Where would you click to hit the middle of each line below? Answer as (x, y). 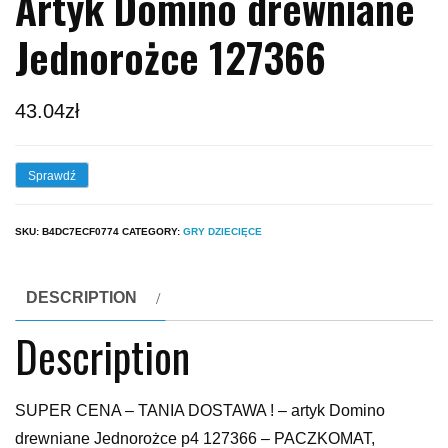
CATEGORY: (152, 232)
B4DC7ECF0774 (80, 232)
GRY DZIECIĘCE (222, 232)
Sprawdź (52, 176)
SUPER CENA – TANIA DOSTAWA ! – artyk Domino (200, 411)
